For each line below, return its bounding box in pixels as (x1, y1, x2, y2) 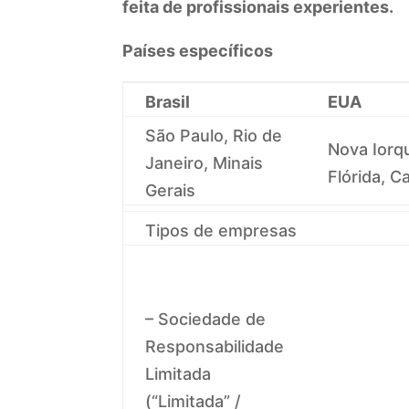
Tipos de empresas (145, 220, 298, 240)
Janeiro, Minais (145, 152, 264, 173)
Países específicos (122, 40, 274, 60)
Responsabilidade (145, 336, 285, 356)
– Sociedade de (145, 309, 267, 329)
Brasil (145, 91, 191, 111)
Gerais (145, 180, 196, 200)
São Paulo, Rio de (145, 125, 283, 145)
